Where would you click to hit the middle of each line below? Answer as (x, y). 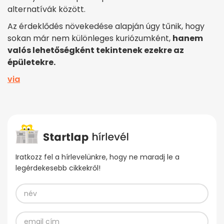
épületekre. (31, 62)
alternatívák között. (46, 9)
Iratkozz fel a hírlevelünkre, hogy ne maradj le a (97, 157)
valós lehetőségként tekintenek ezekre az (96, 50)
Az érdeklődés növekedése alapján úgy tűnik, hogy (106, 26)
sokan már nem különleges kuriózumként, (90, 38)
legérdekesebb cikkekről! (58, 168)
